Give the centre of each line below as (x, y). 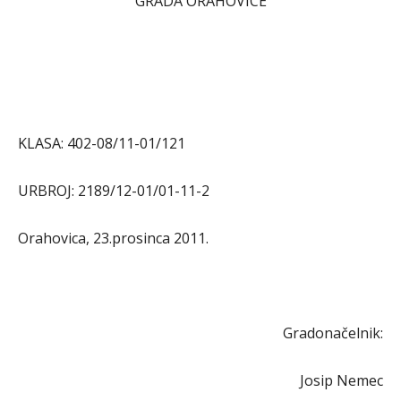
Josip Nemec (341, 380)
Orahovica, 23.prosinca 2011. (113, 238)
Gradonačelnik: (333, 333)
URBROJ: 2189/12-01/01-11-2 (114, 191)
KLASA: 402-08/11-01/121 (102, 143)
